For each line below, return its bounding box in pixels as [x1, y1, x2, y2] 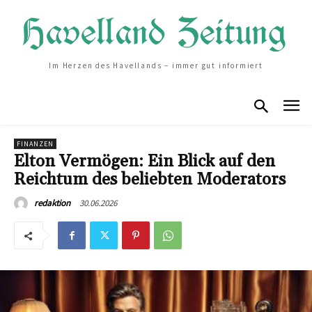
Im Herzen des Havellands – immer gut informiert [49, 61, 263, 71]
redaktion [34, 197, 70, 210]
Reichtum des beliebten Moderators [14, 169, 286, 191]
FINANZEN [17, 139, 54, 149]
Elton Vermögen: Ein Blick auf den [14, 151, 275, 173]
